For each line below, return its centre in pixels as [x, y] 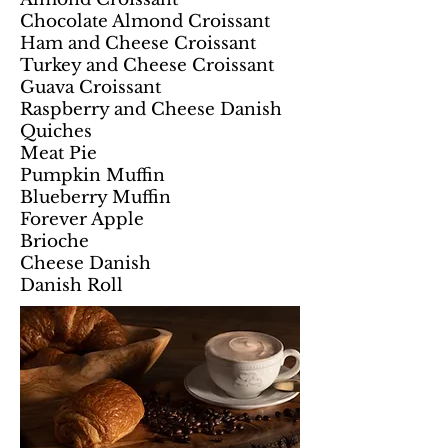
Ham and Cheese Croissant [138, 43]
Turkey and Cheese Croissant [147, 65]
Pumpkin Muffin [92, 175]
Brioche [54, 241]
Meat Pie [58, 153]
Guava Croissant [90, 87]
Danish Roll [71, 285]
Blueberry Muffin [95, 197]
